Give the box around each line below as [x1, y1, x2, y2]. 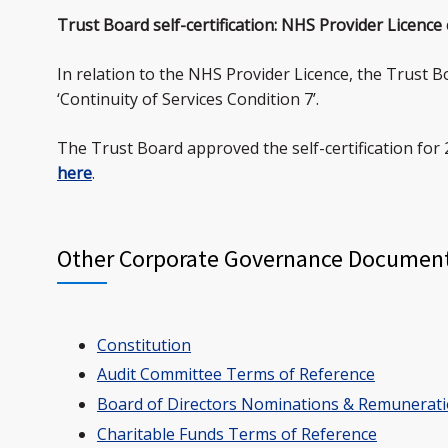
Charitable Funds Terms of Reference [97, 422, 377, 445]
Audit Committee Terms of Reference [97, 363, 375, 386]
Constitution [97, 333, 191, 356]
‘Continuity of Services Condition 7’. [57, 87, 319, 110]
